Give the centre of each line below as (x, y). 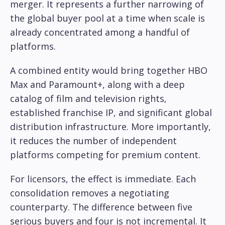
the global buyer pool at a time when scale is (107, 18)
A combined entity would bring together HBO (109, 71)
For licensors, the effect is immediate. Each (103, 179)
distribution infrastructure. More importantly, (110, 127)
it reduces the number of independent (93, 141)
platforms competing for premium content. (105, 155)
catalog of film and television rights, (88, 99)
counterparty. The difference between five (101, 207)
